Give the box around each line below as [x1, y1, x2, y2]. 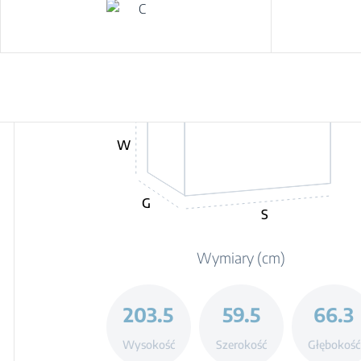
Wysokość [122, 337, 175, 351]
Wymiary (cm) [197, 248, 286, 267]
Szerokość [215, 337, 267, 351]
